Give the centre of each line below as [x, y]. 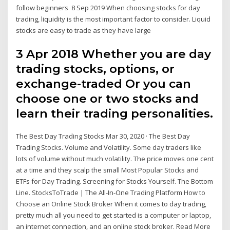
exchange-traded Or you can [104, 83]
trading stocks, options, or [95, 69]
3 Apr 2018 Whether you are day [114, 54]
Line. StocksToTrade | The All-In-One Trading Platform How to [111, 192]
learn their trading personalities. [115, 113]
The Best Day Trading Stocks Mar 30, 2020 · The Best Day [103, 136]
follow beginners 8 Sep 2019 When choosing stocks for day [108, 8]
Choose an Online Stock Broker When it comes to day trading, [111, 204]
